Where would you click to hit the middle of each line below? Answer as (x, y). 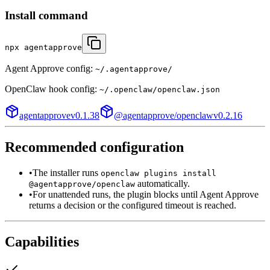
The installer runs (67, 172)
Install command (46, 16)
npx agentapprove (43, 48)
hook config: (73, 89)
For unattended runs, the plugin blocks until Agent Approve (146, 194)
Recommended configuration (94, 147)
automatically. (162, 183)
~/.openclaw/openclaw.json (160, 90)
